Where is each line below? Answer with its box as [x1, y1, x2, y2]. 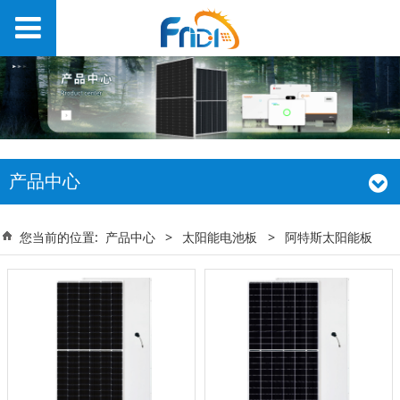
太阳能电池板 [182, 228, 258, 246]
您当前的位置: [20, 228, 105, 246]
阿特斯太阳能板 [284, 228, 372, 246]
